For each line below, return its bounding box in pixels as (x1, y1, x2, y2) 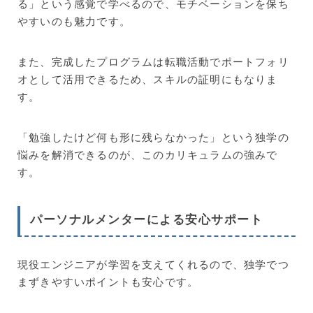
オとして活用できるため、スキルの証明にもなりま (17, 71, 278, 86)
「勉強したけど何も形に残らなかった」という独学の (17, 129, 289, 144)
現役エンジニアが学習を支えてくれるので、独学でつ (17, 256, 289, 271)
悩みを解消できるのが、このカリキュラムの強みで (17, 147, 278, 161)
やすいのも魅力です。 (17, 13, 131, 28)
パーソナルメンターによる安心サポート (30, 212, 263, 226)
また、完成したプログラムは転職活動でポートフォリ (17, 54, 289, 68)
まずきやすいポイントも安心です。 (17, 274, 199, 289)
